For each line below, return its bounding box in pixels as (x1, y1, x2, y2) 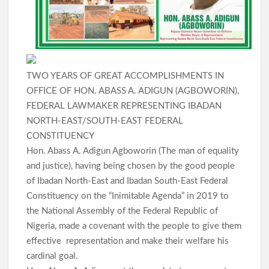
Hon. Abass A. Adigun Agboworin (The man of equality (26, 147, 240, 156)
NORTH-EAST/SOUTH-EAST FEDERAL (26, 116, 184, 126)
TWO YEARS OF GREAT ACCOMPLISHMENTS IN (26, 71, 225, 81)
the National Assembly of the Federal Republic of (26, 207, 219, 216)
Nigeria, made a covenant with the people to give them (26, 222, 242, 231)
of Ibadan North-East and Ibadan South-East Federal (26, 177, 229, 186)
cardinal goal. (26, 252, 81, 261)
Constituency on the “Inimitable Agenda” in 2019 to (26, 192, 229, 201)
